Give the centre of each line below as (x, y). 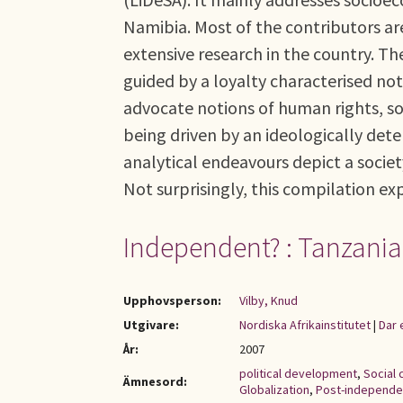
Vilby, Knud (269, 300)
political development (298, 373)
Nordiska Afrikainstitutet (305, 325)
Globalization (274, 390)
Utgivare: (151, 325)
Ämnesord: (155, 381)
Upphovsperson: (172, 300)
